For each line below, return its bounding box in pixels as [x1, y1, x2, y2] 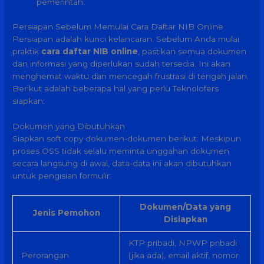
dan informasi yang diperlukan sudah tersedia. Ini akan [12, 58, 231, 68]
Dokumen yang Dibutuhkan [12, 121, 126, 131]
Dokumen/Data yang [140, 202, 232, 212]
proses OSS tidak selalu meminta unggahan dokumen [12, 146, 230, 156]
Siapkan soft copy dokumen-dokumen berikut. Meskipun [12, 133, 242, 143]
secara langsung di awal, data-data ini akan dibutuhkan [12, 158, 232, 168]
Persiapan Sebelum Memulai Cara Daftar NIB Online [12, 21, 224, 31]
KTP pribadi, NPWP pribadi [128, 237, 237, 247]
